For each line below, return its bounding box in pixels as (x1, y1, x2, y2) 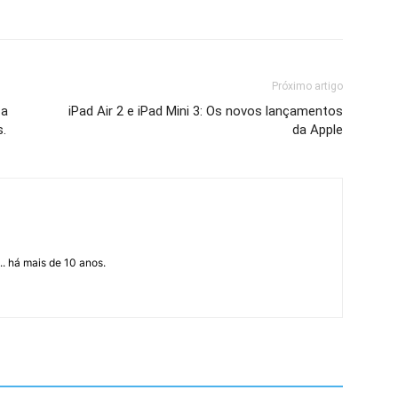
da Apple (292, 122, 343, 139)
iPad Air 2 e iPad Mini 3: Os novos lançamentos (68, 103, 343, 120)
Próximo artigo (272, 80, 343, 93)
